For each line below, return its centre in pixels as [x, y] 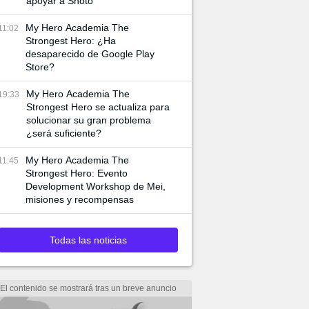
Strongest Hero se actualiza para [98, 107]
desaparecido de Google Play [90, 54]
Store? [40, 67]
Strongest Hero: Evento [77, 173]
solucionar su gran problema [89, 120]
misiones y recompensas [80, 199]
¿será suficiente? [64, 133]
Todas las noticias [88, 240]
